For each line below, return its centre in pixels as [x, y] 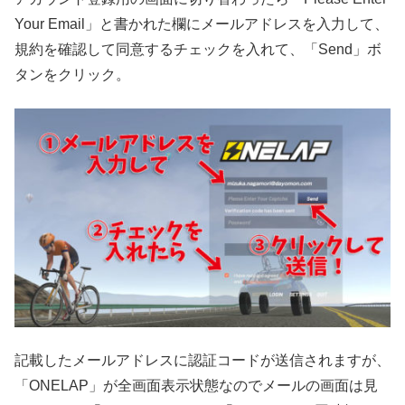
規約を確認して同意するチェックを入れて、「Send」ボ [198, 50]
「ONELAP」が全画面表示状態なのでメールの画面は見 [196, 385]
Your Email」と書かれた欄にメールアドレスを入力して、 [202, 24]
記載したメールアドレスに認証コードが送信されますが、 [202, 360]
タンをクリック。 [72, 75]
